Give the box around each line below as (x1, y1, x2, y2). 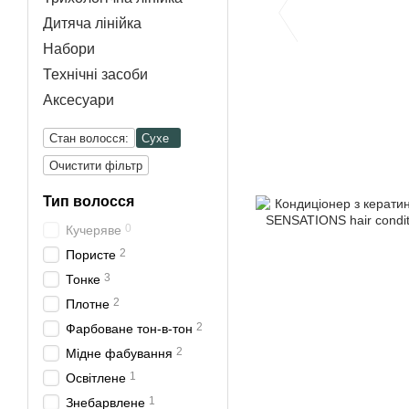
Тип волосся (43, 194, 134, 209)
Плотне (66, 297, 110, 311)
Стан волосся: (49, 131, 129, 145)
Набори (43, 41, 95, 57)
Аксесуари (43, 92, 114, 108)
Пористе (66, 247, 116, 262)
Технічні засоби (43, 67, 148, 82)
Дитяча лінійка (43, 16, 142, 31)
